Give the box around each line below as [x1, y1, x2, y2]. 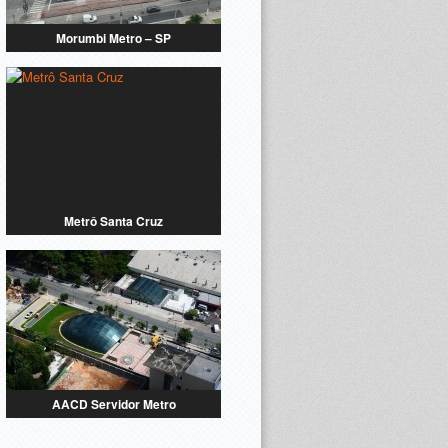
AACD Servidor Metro [51, 395, 176, 413]
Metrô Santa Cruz [64, 212, 163, 230]
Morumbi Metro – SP [56, 29, 171, 47]
